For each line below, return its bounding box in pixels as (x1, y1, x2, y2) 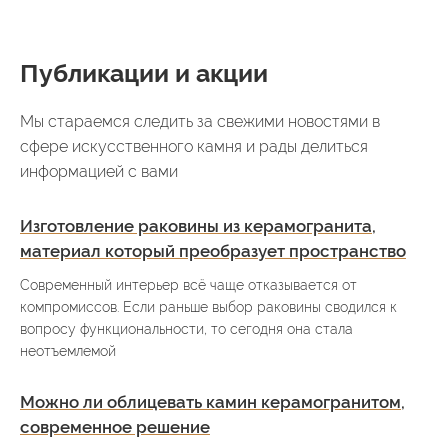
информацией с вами (20, 161, 178, 181)
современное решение (20, 416, 210, 437)
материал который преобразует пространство (20, 240, 406, 261)
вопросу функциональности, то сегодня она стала (20, 320, 353, 337)
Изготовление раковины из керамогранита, (20, 215, 376, 236)
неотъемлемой (20, 342, 116, 359)
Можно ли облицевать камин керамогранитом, (20, 391, 405, 412)
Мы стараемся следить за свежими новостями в (20, 111, 380, 131)
